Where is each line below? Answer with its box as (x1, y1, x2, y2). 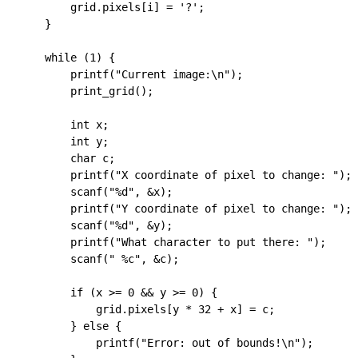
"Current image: (115, 68, 211, 81)
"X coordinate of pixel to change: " (115, 169, 339, 181)
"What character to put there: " (115, 236, 313, 249)
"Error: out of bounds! (141, 336, 281, 349)
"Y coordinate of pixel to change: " (115, 202, 339, 215)
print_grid (19, 85, 134, 97)
